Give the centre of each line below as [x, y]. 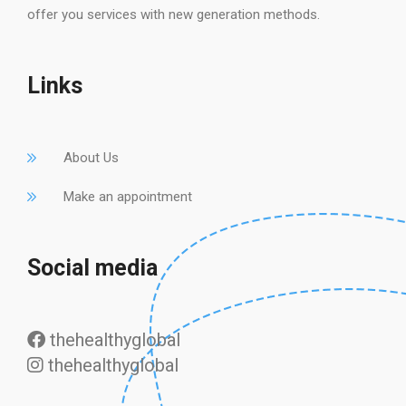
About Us [91, 158]
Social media [92, 268]
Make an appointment [128, 197]
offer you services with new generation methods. [174, 14]
